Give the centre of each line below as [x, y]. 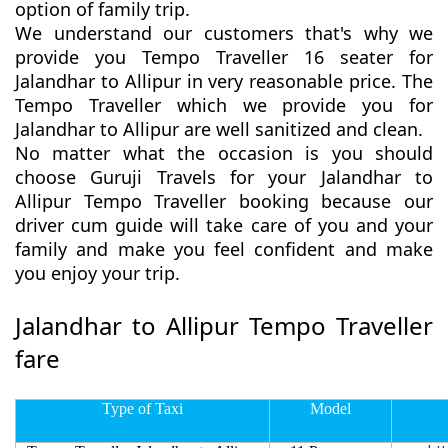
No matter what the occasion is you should [224, 153]
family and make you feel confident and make [224, 249]
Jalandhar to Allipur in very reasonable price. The [224, 81]
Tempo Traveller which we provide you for [224, 105]
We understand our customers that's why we [224, 33]
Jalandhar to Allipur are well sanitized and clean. [219, 129]
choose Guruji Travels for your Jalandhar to [224, 177]
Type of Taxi [142, 409]
